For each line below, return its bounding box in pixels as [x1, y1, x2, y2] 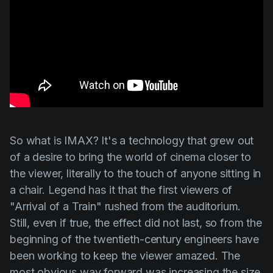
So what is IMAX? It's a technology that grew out [10, 134, 254, 147]
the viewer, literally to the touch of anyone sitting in [10, 167, 261, 180]
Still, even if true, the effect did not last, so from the [10, 216, 262, 230]
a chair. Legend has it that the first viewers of [10, 183, 233, 197]
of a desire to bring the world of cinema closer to [10, 151, 251, 164]
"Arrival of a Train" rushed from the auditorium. [10, 200, 241, 213]
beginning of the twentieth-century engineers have [10, 233, 260, 246]
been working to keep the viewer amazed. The [10, 249, 241, 263]
